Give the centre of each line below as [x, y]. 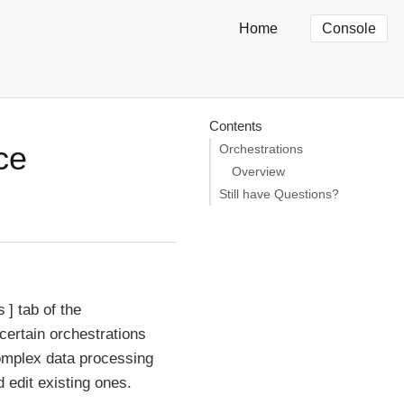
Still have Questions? [279, 194]
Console [349, 28]
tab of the [48, 309]
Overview [258, 171]
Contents [235, 125]
